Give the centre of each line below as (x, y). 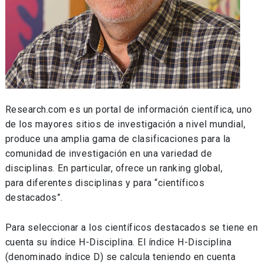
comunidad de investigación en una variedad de (109, 154)
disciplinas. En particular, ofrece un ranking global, (114, 168)
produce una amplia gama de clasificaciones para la (118, 139)
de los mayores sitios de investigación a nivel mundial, (125, 124)
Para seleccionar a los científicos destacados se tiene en (131, 227)
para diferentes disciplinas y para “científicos (105, 183)
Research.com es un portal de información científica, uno (129, 110)
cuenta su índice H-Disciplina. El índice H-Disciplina (118, 242)
